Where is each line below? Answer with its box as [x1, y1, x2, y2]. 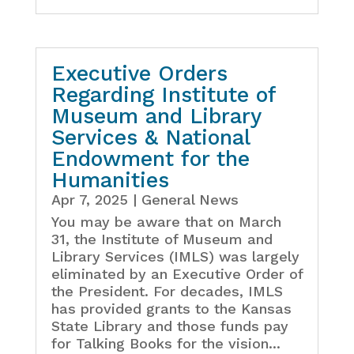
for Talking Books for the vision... [51, 334, 281, 352]
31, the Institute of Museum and [51, 230, 273, 247]
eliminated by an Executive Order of [51, 265, 303, 282]
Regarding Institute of [51, 81, 276, 107]
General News [141, 190, 239, 208]
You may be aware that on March [51, 213, 281, 230]
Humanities [51, 167, 169, 193]
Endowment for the [51, 145, 250, 171]
